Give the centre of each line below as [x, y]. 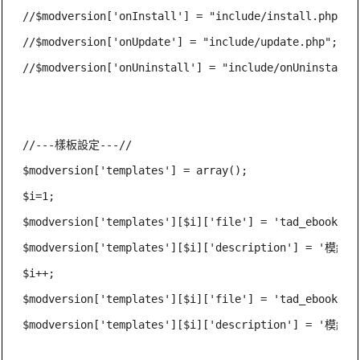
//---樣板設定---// [78, 144]
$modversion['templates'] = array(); [135, 170]
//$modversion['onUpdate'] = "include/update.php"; [180, 41]
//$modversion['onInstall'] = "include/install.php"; [187, 16]
